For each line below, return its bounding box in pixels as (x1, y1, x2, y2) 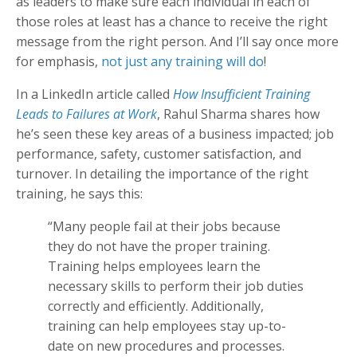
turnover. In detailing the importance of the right (16, 164, 308, 182)
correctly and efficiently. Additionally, (48, 296, 264, 315)
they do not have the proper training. (48, 237, 270, 255)
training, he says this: (16, 184, 143, 202)
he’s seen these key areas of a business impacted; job (16, 124, 334, 143)
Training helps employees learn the (48, 257, 261, 275)
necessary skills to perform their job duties (48, 277, 304, 295)
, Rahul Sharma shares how (157, 104, 320, 123)
